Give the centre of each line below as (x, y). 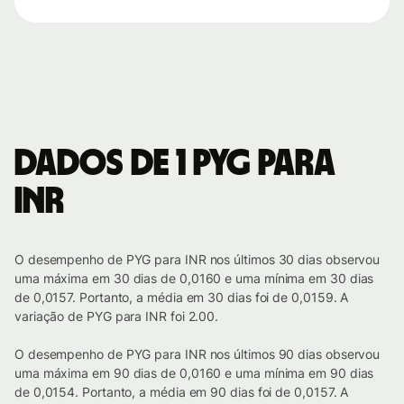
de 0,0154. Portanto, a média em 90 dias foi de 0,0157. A (182, 392)
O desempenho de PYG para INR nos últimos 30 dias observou (197, 260)
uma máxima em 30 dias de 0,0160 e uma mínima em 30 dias (194, 279)
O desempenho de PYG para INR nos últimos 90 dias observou (197, 354)
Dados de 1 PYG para (174, 165)
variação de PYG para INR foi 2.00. (117, 317)
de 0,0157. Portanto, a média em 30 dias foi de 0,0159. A (182, 298)
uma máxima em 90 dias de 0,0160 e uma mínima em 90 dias (194, 373)
